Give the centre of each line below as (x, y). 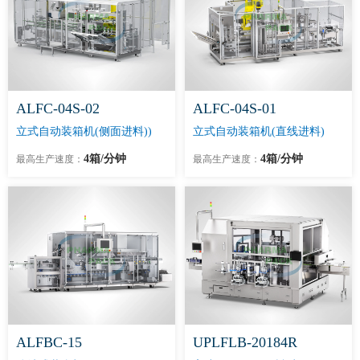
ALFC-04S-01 (235, 109)
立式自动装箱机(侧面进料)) (84, 132)
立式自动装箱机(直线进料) (259, 132)
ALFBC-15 (49, 342)
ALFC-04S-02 (58, 109)
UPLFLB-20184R (245, 342)
